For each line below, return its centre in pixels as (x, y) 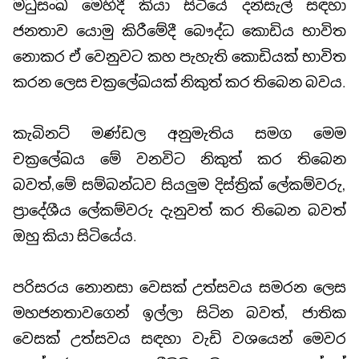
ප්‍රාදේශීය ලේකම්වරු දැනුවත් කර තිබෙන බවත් (179, 210)
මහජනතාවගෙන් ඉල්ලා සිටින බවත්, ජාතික (179, 313)
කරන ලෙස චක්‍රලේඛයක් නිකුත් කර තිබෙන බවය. (179, 82)
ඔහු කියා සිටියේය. (75, 236)
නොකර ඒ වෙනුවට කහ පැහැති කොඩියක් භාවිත (179, 56)
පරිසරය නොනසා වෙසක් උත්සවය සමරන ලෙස (179, 287)
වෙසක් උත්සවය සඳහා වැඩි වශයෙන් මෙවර (179, 338)
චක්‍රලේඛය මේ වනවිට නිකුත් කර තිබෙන (179, 159)
